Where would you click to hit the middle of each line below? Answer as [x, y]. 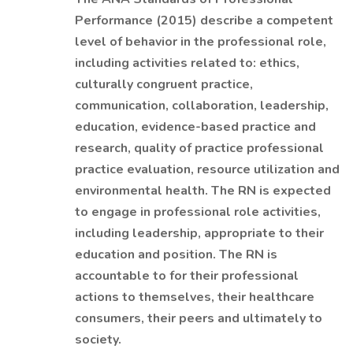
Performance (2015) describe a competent [204, 20]
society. [98, 340]
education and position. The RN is [176, 255]
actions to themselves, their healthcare [195, 297]
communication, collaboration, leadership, [202, 106]
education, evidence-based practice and [195, 127]
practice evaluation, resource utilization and [207, 169]
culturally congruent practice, [164, 84]
